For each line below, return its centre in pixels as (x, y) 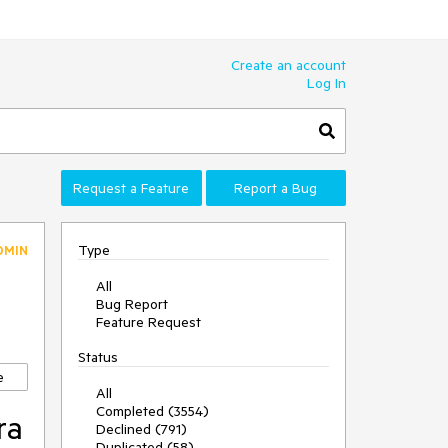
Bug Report (132, 304)
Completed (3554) (152, 411)
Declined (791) (141, 429)
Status (98, 357)
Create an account (288, 65)
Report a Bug (276, 188)
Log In (326, 83)
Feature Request (148, 322)
